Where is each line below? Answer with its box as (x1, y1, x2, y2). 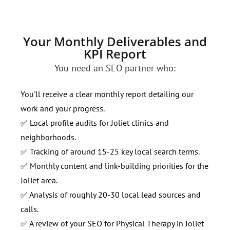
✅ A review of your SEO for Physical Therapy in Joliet (21, 218, 204, 228)
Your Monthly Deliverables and (23, 32, 207, 50)
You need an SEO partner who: (54, 62, 176, 74)
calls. (21, 203, 39, 214)
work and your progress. (21, 103, 105, 113)
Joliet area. (21, 175, 57, 185)
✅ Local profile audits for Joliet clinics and (21, 117, 169, 128)
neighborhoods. (21, 131, 76, 142)
